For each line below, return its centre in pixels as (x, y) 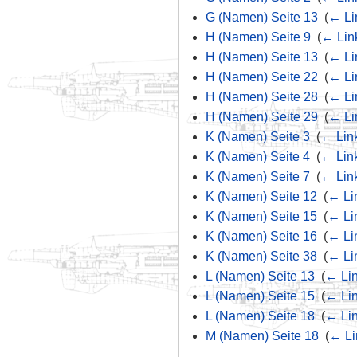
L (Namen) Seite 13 (260, 277)
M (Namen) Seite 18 (262, 336)
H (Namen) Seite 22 (261, 77)
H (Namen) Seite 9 (258, 37)
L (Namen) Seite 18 (260, 316)
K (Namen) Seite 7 (257, 177)
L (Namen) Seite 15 (260, 296)
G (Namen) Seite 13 (261, 18)
